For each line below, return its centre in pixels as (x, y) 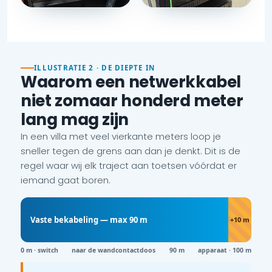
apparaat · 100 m (224, 250)
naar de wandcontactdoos (114, 250)
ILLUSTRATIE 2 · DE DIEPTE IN (95, 68)
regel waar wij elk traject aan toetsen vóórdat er (129, 165)
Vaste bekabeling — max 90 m (89, 219)
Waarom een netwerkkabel (131, 82)
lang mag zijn (75, 120)
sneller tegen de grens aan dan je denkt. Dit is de (131, 151)
